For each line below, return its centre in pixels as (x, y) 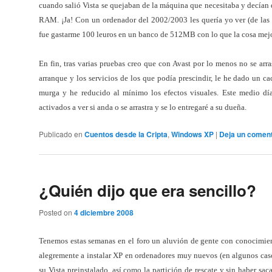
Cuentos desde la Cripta (126, 134)
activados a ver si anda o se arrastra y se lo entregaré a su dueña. (143, 107)
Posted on (56, 212)
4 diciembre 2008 (104, 213)
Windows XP (192, 134)
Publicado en (61, 134)
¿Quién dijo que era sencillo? (148, 191)
